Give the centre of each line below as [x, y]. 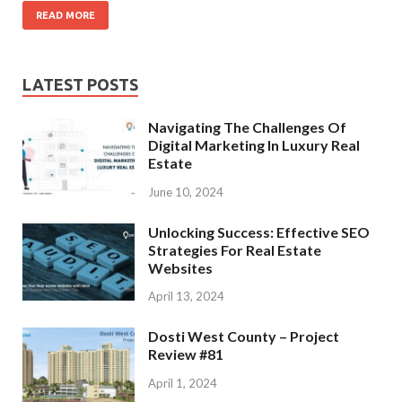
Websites [180, 267]
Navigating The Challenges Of [247, 127]
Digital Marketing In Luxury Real [254, 144]
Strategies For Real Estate [235, 249]
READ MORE [66, 15]
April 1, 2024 [183, 384]
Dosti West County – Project [244, 336]
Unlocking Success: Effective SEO [259, 232]
